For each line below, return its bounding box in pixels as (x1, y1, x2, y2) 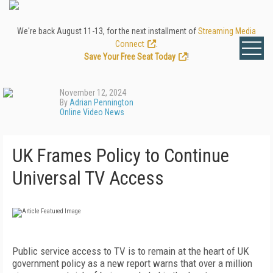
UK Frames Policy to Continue (12, 144, 229, 167)
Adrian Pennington (69, 97, 133, 107)
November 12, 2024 (60, 88, 126, 97)
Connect (115, 39, 144, 49)
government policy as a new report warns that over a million (12, 257, 252, 269)
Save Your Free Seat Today (84, 52, 175, 62)
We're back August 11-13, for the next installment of (17, 26, 198, 36)
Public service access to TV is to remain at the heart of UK (12, 245, 249, 257)
